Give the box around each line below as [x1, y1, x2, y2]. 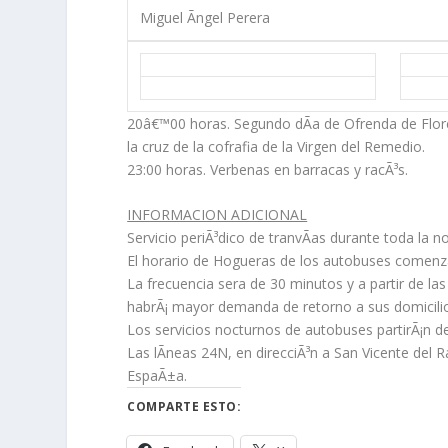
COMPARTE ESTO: [127, 398, 242, 416]
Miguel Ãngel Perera [140, 7, 271, 27]
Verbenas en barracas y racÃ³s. [206, 159, 409, 179]
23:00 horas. [127, 159, 207, 179]
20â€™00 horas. [127, 113, 231, 133]
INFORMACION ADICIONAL [127, 205, 308, 225]
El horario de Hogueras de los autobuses [127, 251, 392, 271]
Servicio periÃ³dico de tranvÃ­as [127, 228, 327, 248]
